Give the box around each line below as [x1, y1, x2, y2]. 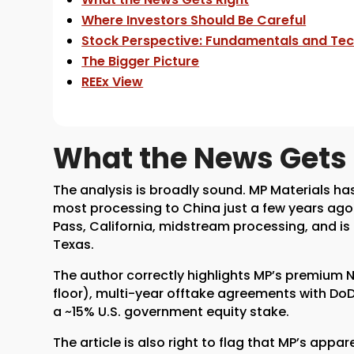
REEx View [81, 72, 144, 91]
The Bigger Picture [81, 51, 200, 70]
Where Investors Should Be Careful [81, 10, 307, 29]
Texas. [53, 235, 95, 254]
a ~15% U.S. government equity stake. [53, 302, 290, 321]
